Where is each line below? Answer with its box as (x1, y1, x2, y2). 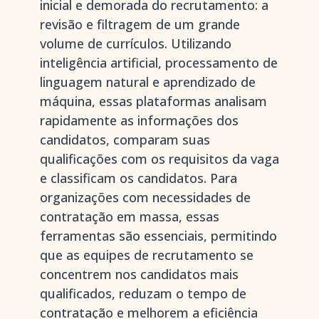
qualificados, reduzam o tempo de (40, 285, 246, 302)
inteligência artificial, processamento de (40, 54, 278, 71)
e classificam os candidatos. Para (40, 169, 237, 187)
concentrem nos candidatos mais (40, 266, 239, 283)
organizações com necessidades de (40, 189, 251, 206)
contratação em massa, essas (40, 208, 219, 225)
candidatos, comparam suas (40, 131, 210, 148)
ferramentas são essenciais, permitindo (40, 227, 277, 244)
